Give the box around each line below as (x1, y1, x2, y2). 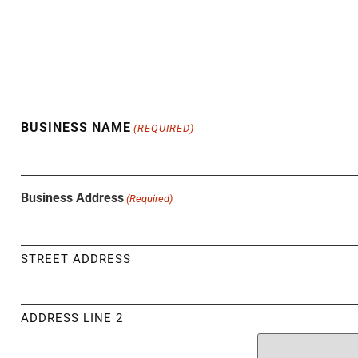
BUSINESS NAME (21, 120, 131, 136)
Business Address (21, 190, 124, 206)
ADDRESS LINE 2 (21, 311, 123, 326)
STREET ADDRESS (21, 252, 131, 267)
